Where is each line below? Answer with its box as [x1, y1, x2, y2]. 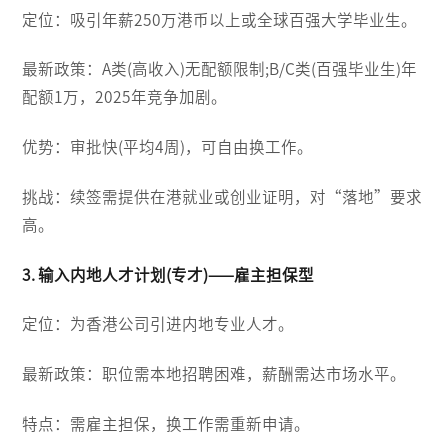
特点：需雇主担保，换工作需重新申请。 [22, 415, 311, 432]
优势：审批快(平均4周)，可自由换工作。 [22, 139, 314, 156]
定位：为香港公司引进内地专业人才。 [22, 316, 295, 333]
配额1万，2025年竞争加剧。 [22, 89, 228, 106]
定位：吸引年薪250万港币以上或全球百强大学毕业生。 [22, 11, 418, 28]
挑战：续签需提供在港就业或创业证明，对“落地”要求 [22, 188, 423, 205]
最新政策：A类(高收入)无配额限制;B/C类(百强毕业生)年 [22, 61, 418, 78]
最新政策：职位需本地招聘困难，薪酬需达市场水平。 [22, 366, 407, 383]
